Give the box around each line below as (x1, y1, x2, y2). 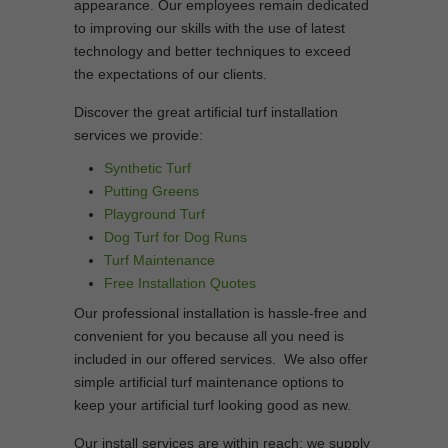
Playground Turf (104, 206, 205, 222)
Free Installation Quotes (104, 275, 256, 291)
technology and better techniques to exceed (74, 43, 351, 59)
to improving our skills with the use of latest (74, 20, 345, 36)
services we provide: (74, 127, 203, 143)
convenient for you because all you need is (74, 328, 344, 344)
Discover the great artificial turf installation (74, 104, 338, 120)
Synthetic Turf (104, 160, 191, 176)
